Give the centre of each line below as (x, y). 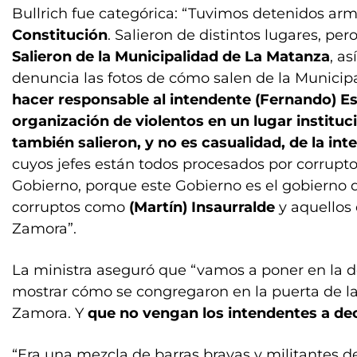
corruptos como (71, 207)
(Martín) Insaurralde (202, 207)
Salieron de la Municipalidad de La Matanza (171, 57)
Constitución (60, 35)
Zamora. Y (50, 313)
